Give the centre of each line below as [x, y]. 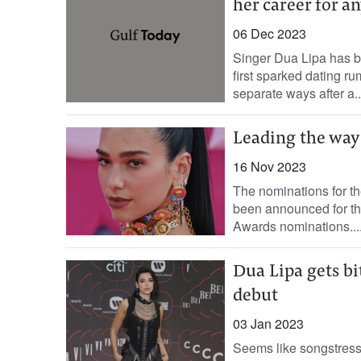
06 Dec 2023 [269, 33]
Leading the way [296, 139]
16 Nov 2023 [269, 166]
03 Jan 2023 [268, 324]
